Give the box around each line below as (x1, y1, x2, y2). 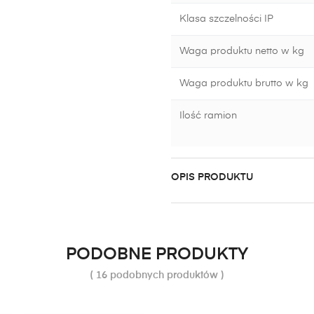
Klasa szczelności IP (179, 14, 273, 24)
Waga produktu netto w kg (179, 46, 304, 56)
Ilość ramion (179, 111, 237, 121)
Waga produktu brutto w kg (179, 78, 308, 88)
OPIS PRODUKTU (171, 172, 253, 182)
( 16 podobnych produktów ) (90, 271, 224, 280)
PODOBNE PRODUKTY (66, 246, 248, 263)
